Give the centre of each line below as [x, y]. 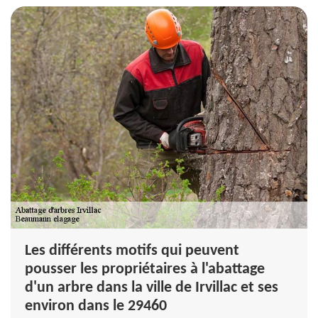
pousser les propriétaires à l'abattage [145, 269]
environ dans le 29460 [96, 306]
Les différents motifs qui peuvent [132, 251]
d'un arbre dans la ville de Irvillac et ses [152, 287]
